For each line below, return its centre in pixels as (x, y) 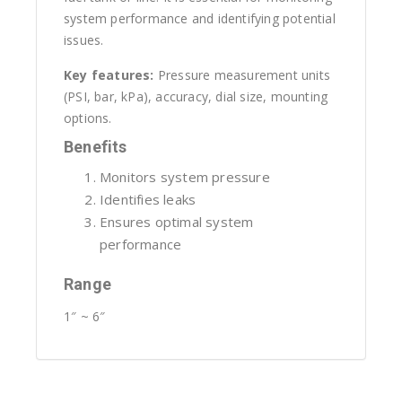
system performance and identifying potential (200, 18)
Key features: (109, 74)
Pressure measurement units (242, 74)
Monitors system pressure (185, 176)
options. (88, 118)
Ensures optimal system (177, 221)
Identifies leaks (148, 199)
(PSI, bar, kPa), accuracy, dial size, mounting (196, 96)
